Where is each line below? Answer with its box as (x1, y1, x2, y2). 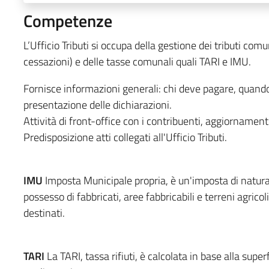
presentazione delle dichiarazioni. (23, 96, 172, 113)
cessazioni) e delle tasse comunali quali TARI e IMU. (23, 53, 251, 70)
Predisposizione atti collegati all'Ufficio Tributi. (23, 128, 227, 145)
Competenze (23, 7, 112, 34)
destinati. (23, 204, 65, 221)
